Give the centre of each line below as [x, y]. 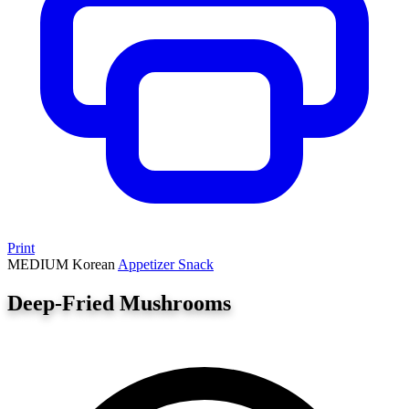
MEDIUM [38, 264]
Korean [95, 264]
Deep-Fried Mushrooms [119, 303]
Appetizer [148, 264]
